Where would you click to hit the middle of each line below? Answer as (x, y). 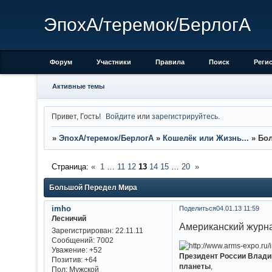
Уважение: (69, 250)
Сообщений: (73, 240)
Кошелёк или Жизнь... (206, 138)
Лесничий (69, 218)
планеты (195, 266)
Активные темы (78, 86)
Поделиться (197, 208)
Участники (114, 62)
